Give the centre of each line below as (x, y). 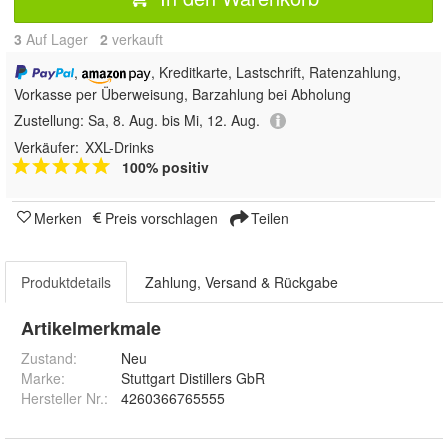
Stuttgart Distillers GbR (193, 378)
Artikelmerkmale (91, 328)
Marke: (43, 378)
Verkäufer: (46, 147)
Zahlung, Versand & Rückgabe (241, 282)
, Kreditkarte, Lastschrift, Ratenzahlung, (275, 72)
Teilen (268, 218)
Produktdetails (66, 282)
